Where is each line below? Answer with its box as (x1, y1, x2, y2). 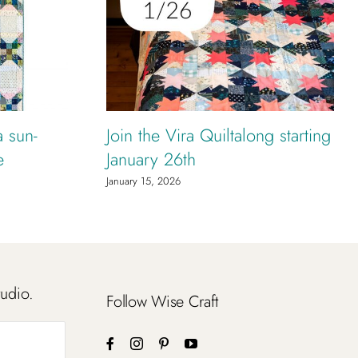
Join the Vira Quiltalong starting (106, 121, 331, 148)
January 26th (106, 145, 196, 172)
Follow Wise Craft (106, 289, 219, 313)
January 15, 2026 (106, 173, 181, 189)
